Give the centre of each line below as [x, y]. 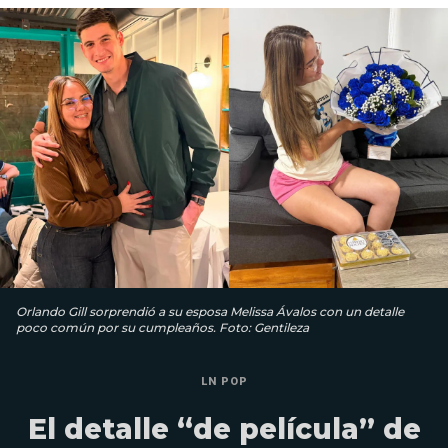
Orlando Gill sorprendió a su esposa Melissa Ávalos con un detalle [210, 311]
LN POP [224, 381]
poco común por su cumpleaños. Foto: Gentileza [162, 327]
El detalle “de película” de [224, 428]
